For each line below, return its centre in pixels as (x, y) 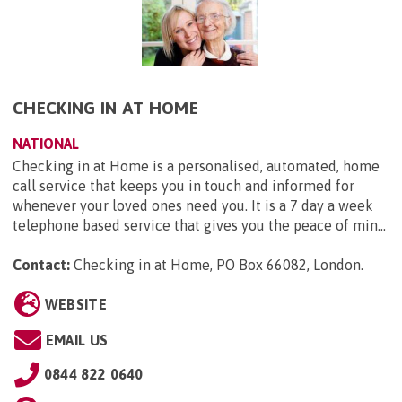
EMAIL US (77, 341)
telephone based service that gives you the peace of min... (199, 226)
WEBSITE (75, 305)
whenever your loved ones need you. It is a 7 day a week (193, 206)
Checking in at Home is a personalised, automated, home (196, 166)
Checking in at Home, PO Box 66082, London (217, 265)
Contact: (41, 265)
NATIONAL (46, 144)
